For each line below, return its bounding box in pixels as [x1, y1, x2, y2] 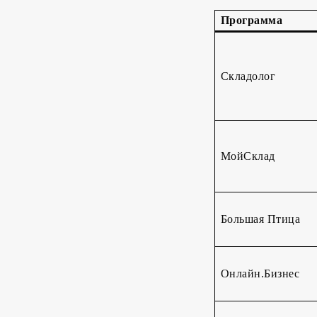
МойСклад [220, 150, 275, 163]
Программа [220, 14, 283, 27]
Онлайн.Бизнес [220, 267, 300, 280]
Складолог [220, 70, 276, 83]
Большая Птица [220, 213, 301, 226]
